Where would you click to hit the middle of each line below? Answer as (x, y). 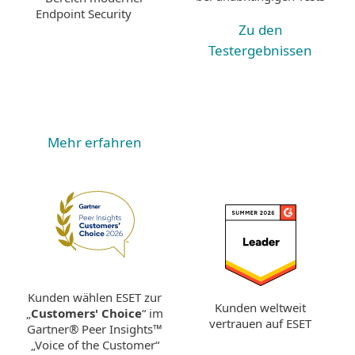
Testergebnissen (260, 50)
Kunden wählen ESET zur (95, 297)
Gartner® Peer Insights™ (95, 328)
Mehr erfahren (95, 142)
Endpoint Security (83, 13)
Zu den (260, 30)
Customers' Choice (86, 313)
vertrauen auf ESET (260, 324)
